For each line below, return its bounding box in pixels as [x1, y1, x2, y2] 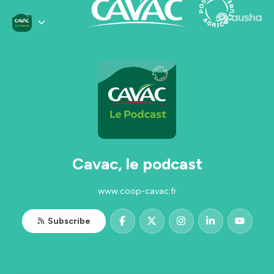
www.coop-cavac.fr [97, 185, 177, 196]
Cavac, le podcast [72, 154, 202, 174]
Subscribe [47, 215, 91, 226]
